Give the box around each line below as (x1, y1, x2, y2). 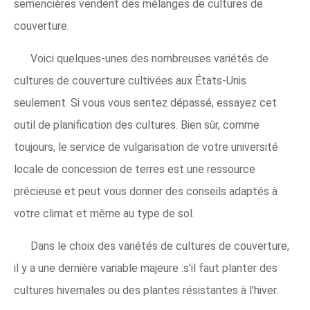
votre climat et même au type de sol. (14, 207, 194, 221)
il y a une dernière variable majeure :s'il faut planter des (14, 262, 277, 275)
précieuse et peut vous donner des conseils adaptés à (14, 185, 277, 199)
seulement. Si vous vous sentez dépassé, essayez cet (14, 96, 277, 110)
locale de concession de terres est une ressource (14, 163, 255, 176)
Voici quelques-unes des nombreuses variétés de (30, 52, 268, 66)
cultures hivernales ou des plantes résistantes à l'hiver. (14, 284, 278, 298)
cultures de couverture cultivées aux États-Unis (14, 74, 246, 88)
